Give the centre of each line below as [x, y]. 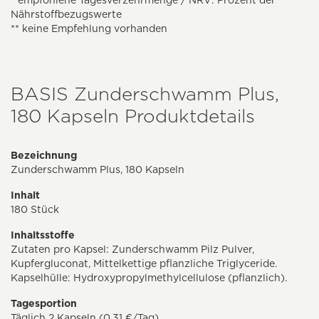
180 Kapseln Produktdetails [133, 116]
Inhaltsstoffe [43, 235]
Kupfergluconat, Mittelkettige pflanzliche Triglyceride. [144, 264]
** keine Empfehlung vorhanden [89, 29]
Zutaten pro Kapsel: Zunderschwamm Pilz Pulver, [132, 250]
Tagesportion [44, 304]
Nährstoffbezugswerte [66, 15]
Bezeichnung [44, 156]
